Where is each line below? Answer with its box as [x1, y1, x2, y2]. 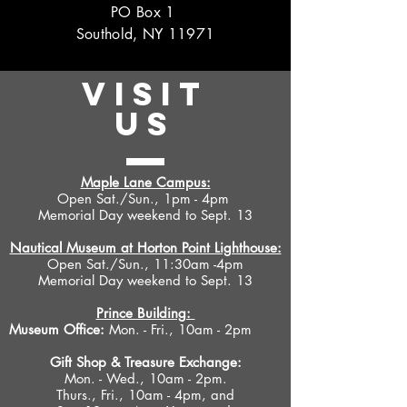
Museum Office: [9, 321, 104, 338]
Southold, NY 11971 [75, 25, 215, 44]
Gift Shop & [49, 353, 124, 371]
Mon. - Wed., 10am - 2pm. [64, 370, 227, 387]
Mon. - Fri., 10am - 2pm [104, 321, 252, 338]
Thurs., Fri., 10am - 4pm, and [56, 386, 234, 403]
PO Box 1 [111, 3, 180, 22]
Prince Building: [95, 304, 195, 322]
